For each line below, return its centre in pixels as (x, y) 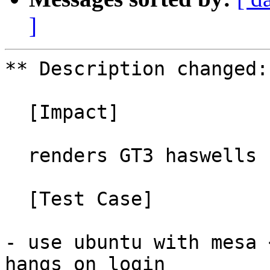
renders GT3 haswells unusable (16, 156)
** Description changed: (137, 69)
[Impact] (16, 112)
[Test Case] (16, 199)
